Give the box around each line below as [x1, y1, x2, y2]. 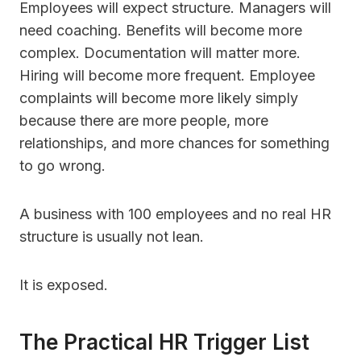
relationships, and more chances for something [19, 135, 330, 152]
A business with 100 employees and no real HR [19, 205, 331, 223]
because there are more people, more [19, 112, 268, 130]
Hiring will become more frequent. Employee [19, 67, 315, 85]
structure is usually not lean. [19, 228, 204, 246]
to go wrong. [19, 157, 106, 175]
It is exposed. [19, 276, 108, 294]
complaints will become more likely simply [19, 89, 298, 107]
